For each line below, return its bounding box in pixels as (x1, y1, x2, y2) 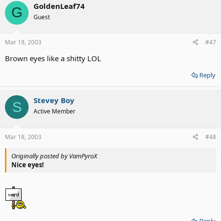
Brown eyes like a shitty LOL (5, 53, 101, 64)
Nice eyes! (11, 160, 44, 169)
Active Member (34, 107, 75, 116)
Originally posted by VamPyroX (11, 151, 97, 160)
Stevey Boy (34, 95, 74, 106)
